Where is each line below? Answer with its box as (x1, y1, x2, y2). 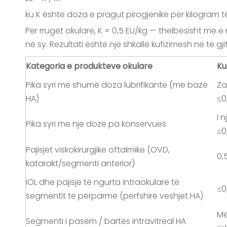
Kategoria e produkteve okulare (26, 60, 153, 72)
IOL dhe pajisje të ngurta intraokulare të (26, 176, 179, 188)
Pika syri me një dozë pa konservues (26, 118, 166, 130)
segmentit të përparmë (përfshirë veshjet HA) (26, 190, 203, 202)
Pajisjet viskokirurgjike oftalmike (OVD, (26, 144, 170, 156)
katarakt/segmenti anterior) (26, 158, 135, 169)
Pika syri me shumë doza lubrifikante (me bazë (26, 79, 208, 91)
